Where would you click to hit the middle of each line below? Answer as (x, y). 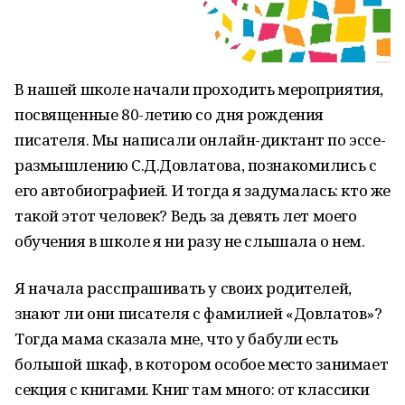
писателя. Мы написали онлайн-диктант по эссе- (200, 140)
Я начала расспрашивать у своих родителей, (183, 288)
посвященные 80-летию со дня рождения (169, 114)
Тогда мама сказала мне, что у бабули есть (176, 339)
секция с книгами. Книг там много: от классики (192, 389)
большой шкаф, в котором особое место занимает (202, 364)
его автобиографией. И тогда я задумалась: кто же (202, 190)
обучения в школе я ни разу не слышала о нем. (190, 241)
